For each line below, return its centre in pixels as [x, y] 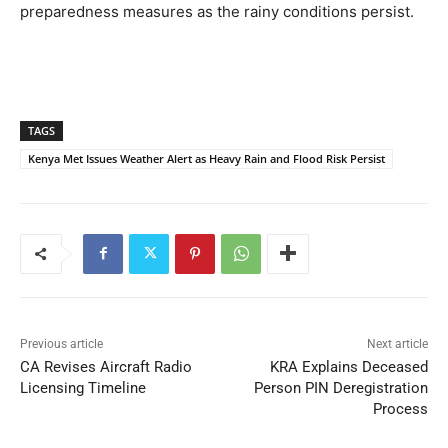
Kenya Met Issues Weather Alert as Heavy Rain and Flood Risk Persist [206, 158]
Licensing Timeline [83, 387]
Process [400, 408]
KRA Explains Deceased [348, 366]
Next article [397, 343]
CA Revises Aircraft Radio [106, 366]
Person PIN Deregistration [340, 387]
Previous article [61, 343]
